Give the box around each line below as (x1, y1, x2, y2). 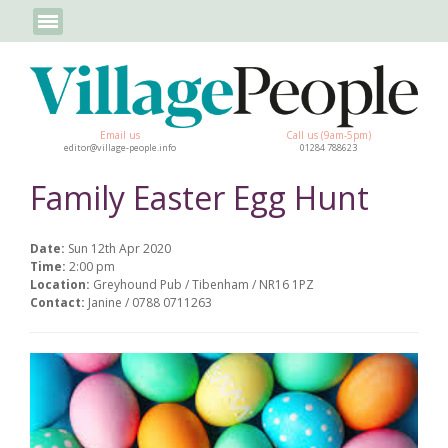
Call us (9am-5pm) (286, 127, 371, 142)
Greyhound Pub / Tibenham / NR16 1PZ (93, 275, 314, 293)
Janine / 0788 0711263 (88, 293, 212, 311)
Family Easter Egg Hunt (30, 175, 369, 219)
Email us (99, 127, 140, 142)
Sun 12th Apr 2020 (68, 239, 171, 257)
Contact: (30, 293, 88, 311)
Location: (30, 275, 93, 293)
